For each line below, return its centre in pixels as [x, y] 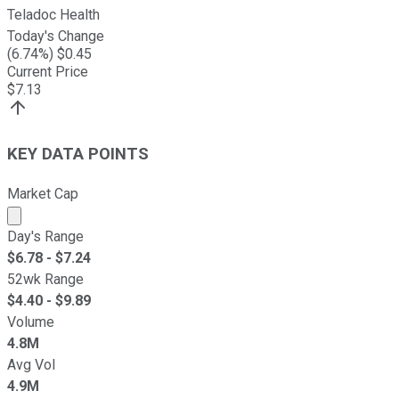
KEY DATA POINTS [78, 155]
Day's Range [45, 236]
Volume [31, 322]
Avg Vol [31, 364]
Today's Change [56, 37]
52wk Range [45, 279]
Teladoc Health [53, 15]
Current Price [48, 72]
